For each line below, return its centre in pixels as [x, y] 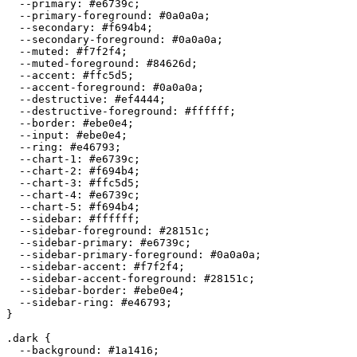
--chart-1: [48, 159]
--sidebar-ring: [64, 302]
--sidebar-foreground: [83, 230]
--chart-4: [48, 194]
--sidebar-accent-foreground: [105, 278]
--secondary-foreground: [89, 39]
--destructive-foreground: [96, 111]
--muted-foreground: [76, 63]
